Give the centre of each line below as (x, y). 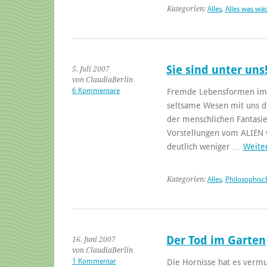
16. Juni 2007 (94, 239)
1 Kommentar (94, 261)
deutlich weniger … (205, 146)
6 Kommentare (96, 90)
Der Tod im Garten (216, 240)
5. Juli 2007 (91, 69)
